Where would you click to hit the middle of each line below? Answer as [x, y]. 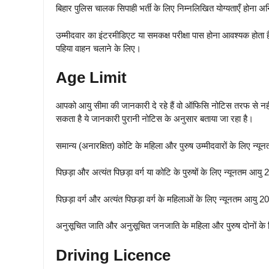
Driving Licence [113, 255]
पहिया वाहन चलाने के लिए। [98, 48]
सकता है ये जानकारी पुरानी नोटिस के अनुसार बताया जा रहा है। [155, 119]
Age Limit [91, 78]
